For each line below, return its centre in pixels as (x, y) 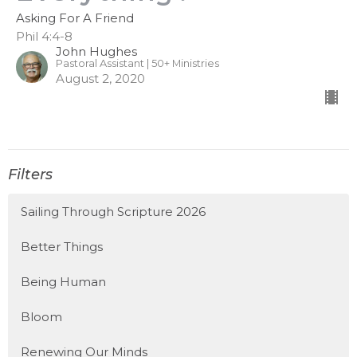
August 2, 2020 (100, 79)
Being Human (63, 281)
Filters (30, 175)
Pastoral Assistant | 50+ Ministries (137, 64)
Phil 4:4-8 (44, 37)
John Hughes (96, 52)
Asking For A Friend (75, 18)
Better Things (62, 246)
